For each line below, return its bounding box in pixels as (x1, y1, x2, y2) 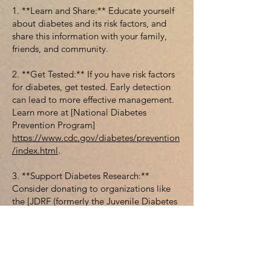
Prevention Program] (12, 119, 95, 131)
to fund (148, 221, 178, 232)
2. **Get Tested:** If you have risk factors (12, 68, 175, 80)
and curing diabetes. (12, 246, 94, 258)
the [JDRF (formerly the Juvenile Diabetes (12, 195, 177, 207)
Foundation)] (12, 221, 63, 232)
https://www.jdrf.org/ (63, 221, 148, 232)
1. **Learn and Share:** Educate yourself (12, 5, 174, 16)
